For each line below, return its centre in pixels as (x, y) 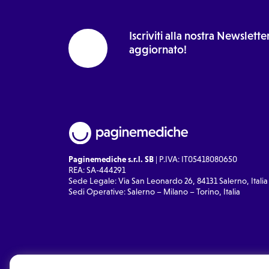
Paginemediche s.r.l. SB (111, 159)
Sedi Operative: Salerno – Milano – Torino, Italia (154, 191)
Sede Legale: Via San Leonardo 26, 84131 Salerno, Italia (168, 180)
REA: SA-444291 (97, 170)
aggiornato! (158, 50)
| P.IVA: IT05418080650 (195, 159)
